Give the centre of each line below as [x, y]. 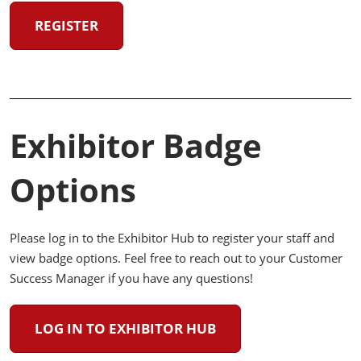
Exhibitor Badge [136, 145]
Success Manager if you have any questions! [131, 278]
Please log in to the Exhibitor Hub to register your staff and [172, 238]
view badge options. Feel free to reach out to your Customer [176, 258]
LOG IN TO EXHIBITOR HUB [125, 328]
